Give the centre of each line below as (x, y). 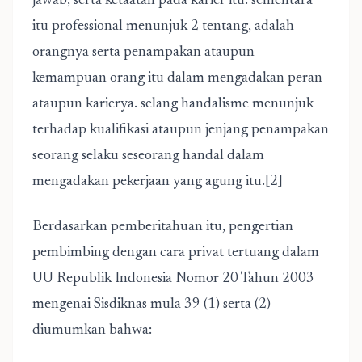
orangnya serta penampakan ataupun (143, 53)
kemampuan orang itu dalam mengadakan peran (177, 78)
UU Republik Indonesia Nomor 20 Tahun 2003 (173, 279)
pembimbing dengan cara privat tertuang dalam (176, 253)
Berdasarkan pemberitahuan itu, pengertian (163, 227)
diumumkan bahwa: (92, 330)
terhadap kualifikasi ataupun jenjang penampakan (181, 130)
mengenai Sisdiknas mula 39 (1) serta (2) (152, 305)
